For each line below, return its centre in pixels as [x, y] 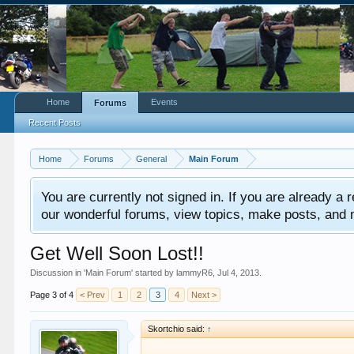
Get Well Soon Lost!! [117, 253]
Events [165, 102]
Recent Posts [55, 122]
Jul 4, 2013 [239, 273]
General [152, 159]
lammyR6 [195, 273]
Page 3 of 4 [52, 295]
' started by [154, 273]
